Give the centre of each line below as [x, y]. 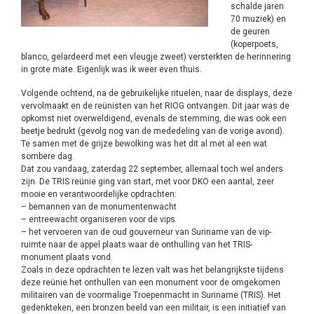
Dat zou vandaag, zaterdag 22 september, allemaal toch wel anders [152, 169]
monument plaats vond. [67, 257]
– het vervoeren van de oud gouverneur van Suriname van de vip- [146, 232]
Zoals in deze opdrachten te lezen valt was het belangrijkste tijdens [152, 270]
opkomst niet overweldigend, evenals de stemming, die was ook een [154, 118]
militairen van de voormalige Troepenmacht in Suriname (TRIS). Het [151, 295]
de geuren [250, 32]
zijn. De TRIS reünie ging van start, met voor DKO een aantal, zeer [148, 182]
